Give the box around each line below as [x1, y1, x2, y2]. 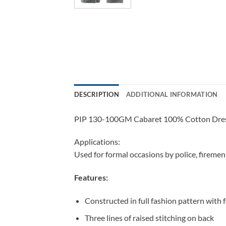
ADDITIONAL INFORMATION [126, 90, 218, 98]
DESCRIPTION [74, 90, 119, 98]
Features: [74, 173, 108, 183]
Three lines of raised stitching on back [84, 213, 214, 223]
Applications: [74, 137, 120, 147]
